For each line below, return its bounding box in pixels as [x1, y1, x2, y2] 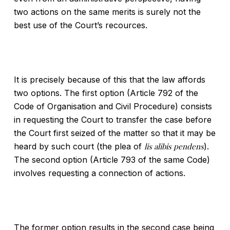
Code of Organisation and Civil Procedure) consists [13, 101, 212, 111]
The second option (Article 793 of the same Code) [13, 155, 210, 165]
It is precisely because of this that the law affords [13, 74, 205, 85]
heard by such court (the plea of [13, 141, 144, 151]
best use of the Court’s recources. [13, 20, 147, 30]
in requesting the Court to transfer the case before [13, 114, 212, 125]
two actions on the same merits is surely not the [13, 7, 201, 17]
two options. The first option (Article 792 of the [13, 88, 198, 98]
